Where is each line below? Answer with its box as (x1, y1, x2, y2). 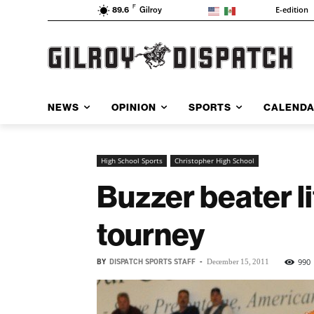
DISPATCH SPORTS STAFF (109, 256, 196, 267)
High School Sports (101, 155, 163, 165)
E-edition (275, 4, 308, 15)
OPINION (111, 100, 156, 114)
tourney (97, 214, 205, 254)
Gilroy (139, 5, 162, 15)
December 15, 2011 (207, 257, 269, 266)
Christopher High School (175, 155, 254, 165)
